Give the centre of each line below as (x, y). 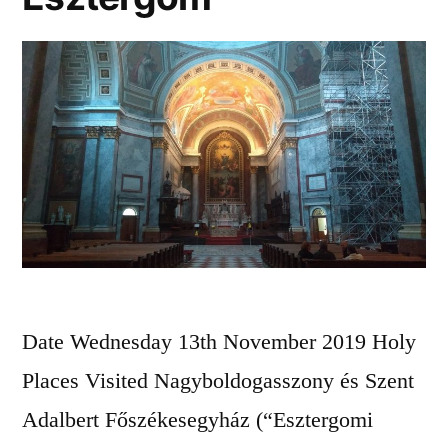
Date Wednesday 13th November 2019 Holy (219, 341)
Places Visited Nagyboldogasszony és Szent (218, 380)
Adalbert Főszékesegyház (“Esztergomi (197, 419)
